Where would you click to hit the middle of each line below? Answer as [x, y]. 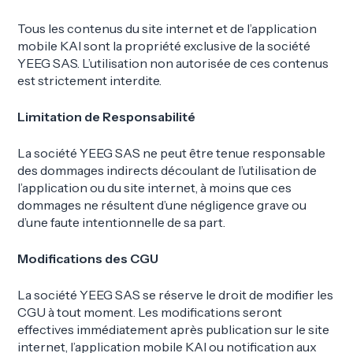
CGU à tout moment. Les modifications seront [150, 312]
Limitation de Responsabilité [107, 116]
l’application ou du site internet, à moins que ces [155, 187]
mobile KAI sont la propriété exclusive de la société [164, 45]
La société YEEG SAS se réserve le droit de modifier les [176, 294]
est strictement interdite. [90, 80]
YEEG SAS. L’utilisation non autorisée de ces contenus [173, 63]
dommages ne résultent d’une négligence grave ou [162, 204]
